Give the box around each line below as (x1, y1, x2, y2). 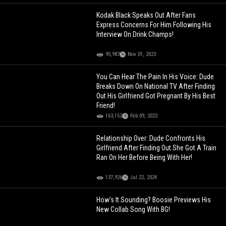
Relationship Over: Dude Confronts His (96, 134, 206, 143)
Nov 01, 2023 (128, 51, 156, 58)
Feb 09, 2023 (130, 112, 158, 120)
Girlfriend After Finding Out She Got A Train (96, 144, 217, 152)
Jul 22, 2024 (130, 174, 157, 181)
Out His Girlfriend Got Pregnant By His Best (96, 92, 216, 100)
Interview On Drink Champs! (96, 30, 174, 39)
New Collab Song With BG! (96, 205, 171, 214)
